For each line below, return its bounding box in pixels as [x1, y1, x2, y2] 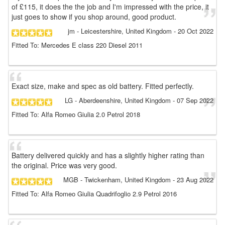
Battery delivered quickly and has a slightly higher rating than [12, 150, 204, 160]
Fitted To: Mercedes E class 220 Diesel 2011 [12, 40, 143, 50]
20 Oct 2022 [178, 26, 213, 36]
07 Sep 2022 [177, 95, 213, 105]
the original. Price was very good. [12, 160, 117, 170]
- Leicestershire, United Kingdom [75, 26, 172, 36]
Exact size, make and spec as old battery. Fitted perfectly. [12, 81, 194, 91]
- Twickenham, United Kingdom [78, 175, 171, 184]
